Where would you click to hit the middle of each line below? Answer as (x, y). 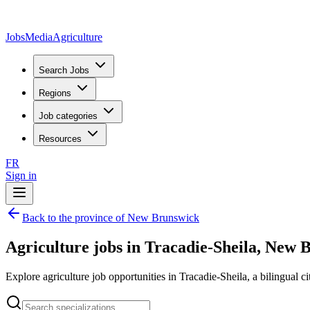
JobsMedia (29, 37)
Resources (60, 139)
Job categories (68, 116)
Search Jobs (64, 70)
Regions (55, 93)
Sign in (21, 175)
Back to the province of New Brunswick (111, 218)
